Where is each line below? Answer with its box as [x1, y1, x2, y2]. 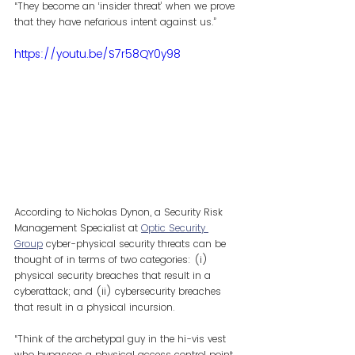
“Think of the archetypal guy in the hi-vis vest [14, 331, 229, 345]
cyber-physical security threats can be [43, 236, 229, 250]
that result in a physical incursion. [14, 300, 175, 314]
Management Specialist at [14, 220, 141, 235]
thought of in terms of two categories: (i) [14, 252, 211, 266]
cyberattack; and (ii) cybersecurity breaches [14, 284, 224, 298]
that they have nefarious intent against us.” [14, 15, 216, 29]
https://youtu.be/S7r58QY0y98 [14, 46, 181, 62]
